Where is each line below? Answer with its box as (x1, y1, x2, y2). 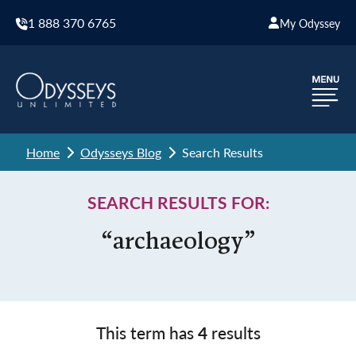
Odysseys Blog (80, 143, 161, 161)
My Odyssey (280, 14, 340, 31)
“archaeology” (101, 230, 255, 255)
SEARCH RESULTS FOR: (87, 191, 269, 214)
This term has (95, 321, 198, 344)
